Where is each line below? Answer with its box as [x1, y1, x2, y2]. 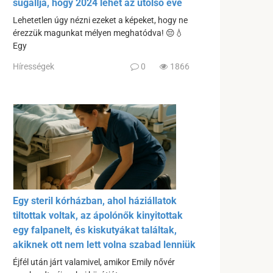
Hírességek [13, 61, 54, 71]
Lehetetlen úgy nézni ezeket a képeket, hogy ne [13, 15, 188, 26]
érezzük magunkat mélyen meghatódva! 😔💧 [13, 28, 183, 39]
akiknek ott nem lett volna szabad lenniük [13, 238, 196, 250]
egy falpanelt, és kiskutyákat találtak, [13, 224, 177, 236]
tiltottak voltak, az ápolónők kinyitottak [13, 209, 183, 221]
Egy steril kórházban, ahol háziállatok [13, 194, 177, 207]
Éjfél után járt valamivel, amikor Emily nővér [13, 257, 175, 268]
